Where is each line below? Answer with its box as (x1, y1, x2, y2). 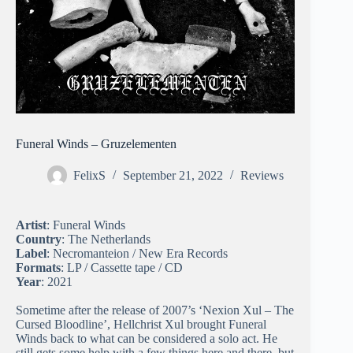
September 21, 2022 (123, 169, 223, 183)
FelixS (73, 169, 106, 183)
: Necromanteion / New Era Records (46, 247, 228, 261)
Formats (16, 261, 61, 275)
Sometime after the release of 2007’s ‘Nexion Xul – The (16, 303, 294, 318)
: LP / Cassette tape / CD (61, 261, 183, 275)
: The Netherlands (61, 232, 150, 247)
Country (16, 232, 61, 247)
